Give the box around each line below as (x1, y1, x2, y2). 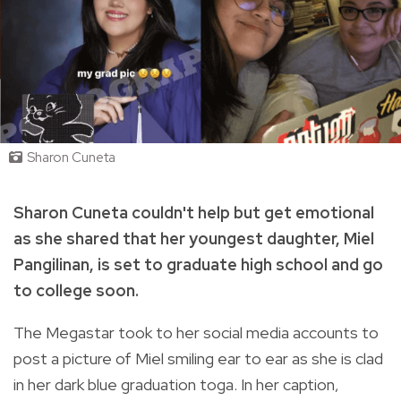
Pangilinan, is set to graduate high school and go (13, 253, 383, 275)
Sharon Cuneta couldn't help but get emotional (13, 201, 374, 223)
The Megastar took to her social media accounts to (13, 321, 379, 343)
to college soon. (13, 279, 139, 301)
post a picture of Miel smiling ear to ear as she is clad (13, 347, 383, 369)
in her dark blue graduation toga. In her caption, (13, 373, 339, 395)
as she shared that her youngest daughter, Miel (13, 227, 374, 249)
